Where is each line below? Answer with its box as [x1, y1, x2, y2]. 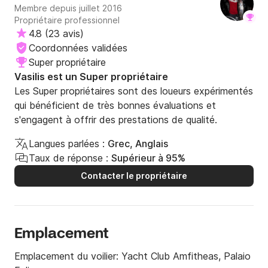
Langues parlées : [29, 138, 105, 150]
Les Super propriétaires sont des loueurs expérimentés [14, 85, 253, 98]
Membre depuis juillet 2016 [14, 3, 122, 14]
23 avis [48, 28, 80, 40]
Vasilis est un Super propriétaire [14, 71, 168, 83]
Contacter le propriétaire [81, 170, 187, 181]
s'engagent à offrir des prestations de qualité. [14, 114, 217, 126]
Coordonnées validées [29, 42, 127, 54]
